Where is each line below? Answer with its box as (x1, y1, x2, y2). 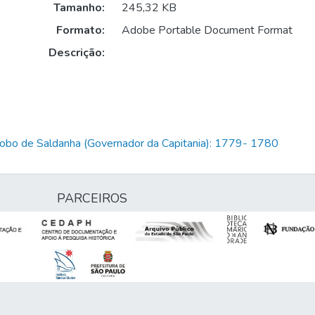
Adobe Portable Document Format (121, 22, 292, 39)
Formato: (56, 22, 105, 39)
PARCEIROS (57, 190, 127, 207)
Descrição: (48, 45, 105, 61)
